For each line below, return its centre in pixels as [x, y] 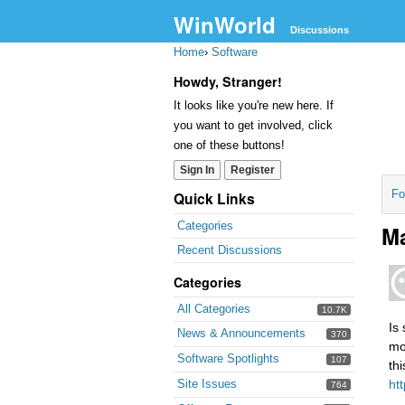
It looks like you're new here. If [254, 105]
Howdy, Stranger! [228, 81]
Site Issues [207, 384]
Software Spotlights [228, 358]
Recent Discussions [230, 250]
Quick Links [214, 198]
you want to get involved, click [253, 125]
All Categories [214, 309]
